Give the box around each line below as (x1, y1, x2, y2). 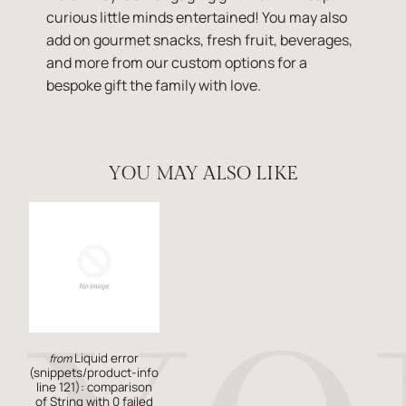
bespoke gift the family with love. (46, 74, 262, 95)
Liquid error (72, 349, 140, 366)
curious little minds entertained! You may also (46, 6, 348, 27)
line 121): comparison (35, 378, 152, 395)
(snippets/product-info (29, 363, 159, 381)
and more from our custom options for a (46, 52, 308, 72)
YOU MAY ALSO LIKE (108, 162, 298, 186)
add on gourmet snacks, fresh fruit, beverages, (46, 29, 353, 50)
